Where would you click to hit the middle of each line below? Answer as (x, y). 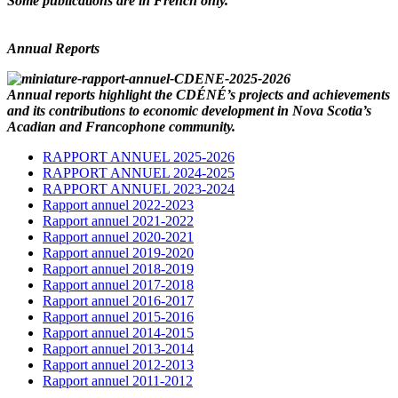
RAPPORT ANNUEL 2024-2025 (139, 172)
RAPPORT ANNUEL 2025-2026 (139, 156)
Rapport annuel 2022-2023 (118, 204)
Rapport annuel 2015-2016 (118, 316)
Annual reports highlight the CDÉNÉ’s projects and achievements (199, 94)
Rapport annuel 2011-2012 (118, 380)
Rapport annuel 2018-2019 (118, 268)
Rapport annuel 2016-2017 (118, 300)
